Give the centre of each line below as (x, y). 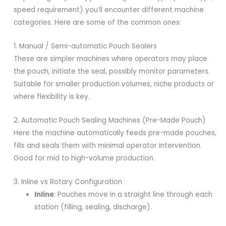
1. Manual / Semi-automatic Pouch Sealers (86, 46)
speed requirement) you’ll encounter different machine (109, 10)
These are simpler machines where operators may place (111, 59)
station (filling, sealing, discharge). (93, 207)
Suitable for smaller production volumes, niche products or (114, 84)
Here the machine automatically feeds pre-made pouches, (115, 133)
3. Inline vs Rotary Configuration (68, 182)
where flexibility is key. (52, 97)
